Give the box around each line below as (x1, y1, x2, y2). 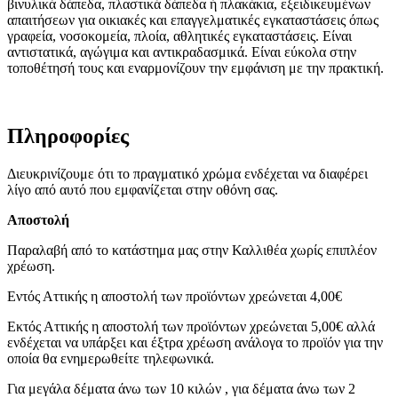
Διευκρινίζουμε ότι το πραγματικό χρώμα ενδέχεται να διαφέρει (7, 165, 368, 181)
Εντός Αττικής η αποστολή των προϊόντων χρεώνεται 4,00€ (7, 288, 342, 304)
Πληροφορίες (7, 123, 129, 147)
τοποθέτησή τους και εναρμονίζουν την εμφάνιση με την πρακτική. (7, 60, 384, 76)
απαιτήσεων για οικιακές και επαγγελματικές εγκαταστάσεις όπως (7, 12, 378, 28)
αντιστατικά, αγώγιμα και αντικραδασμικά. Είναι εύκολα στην (7, 44, 356, 60)
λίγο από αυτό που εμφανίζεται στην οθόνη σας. (7, 181, 278, 197)
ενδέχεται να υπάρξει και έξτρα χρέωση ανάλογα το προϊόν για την (7, 334, 383, 350)
